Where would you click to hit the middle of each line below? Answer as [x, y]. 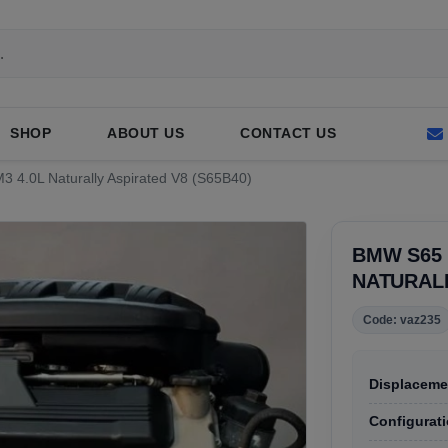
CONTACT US [288, 133]
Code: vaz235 [402, 320]
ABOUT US [145, 133]
